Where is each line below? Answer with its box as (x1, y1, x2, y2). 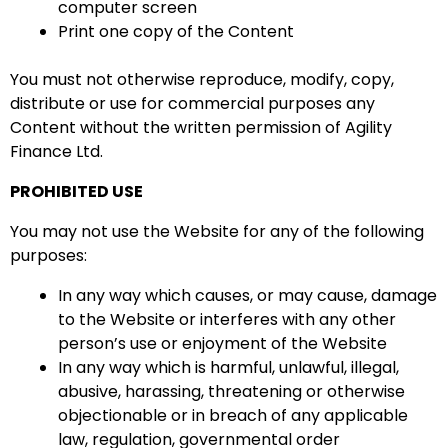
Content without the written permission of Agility (10, 116, 392, 139)
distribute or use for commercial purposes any (10, 92, 375, 115)
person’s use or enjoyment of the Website (58, 332, 387, 355)
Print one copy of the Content (58, 20, 294, 43)
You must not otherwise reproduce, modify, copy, (10, 68, 394, 91)
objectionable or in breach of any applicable (58, 404, 408, 427)
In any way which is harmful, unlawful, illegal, (58, 356, 399, 379)
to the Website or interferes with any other (58, 308, 396, 331)
